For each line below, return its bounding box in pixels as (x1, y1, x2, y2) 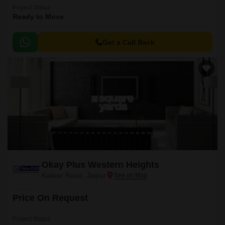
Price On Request (13, 193, 88, 203)
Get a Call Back (102, 38, 155, 46)
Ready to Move (13, 13, 64, 21)
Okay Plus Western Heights (42, 160, 159, 170)
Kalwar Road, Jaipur (42, 171, 106, 179)
